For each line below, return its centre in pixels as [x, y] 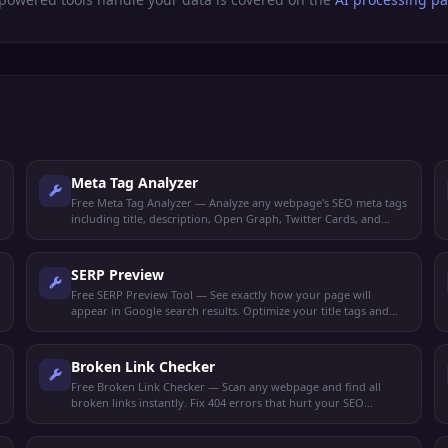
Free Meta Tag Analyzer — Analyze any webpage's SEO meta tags [238, 202]
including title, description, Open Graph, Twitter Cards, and [225, 218]
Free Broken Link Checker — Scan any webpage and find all [225, 386]
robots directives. [116, 234]
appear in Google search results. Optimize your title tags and [229, 310]
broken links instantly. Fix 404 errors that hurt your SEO [217, 402]
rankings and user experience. [149, 418]
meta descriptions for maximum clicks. [170, 326]
